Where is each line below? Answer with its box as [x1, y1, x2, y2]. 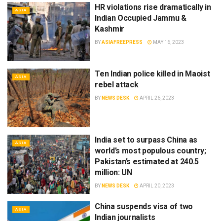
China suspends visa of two [95, 201, 193, 211]
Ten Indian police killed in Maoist [95, 69, 210, 78]
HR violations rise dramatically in [95, 2, 211, 12]
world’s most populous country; [95, 146, 206, 156]
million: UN [95, 168, 132, 178]
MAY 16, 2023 [152, 39, 184, 45]
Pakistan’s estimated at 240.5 [95, 157, 199, 167]
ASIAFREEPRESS [102, 39, 143, 45]
